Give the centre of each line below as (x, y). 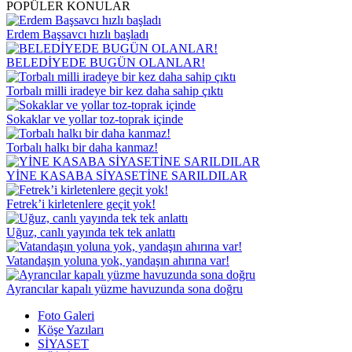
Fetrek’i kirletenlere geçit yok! (81, 203)
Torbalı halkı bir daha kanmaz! (82, 147)
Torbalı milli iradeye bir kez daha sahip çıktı (115, 90)
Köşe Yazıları (71, 329)
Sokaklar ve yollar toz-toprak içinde (95, 119)
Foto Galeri (66, 315)
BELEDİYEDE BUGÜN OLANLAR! (106, 62)
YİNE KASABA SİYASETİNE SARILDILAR (127, 175)
